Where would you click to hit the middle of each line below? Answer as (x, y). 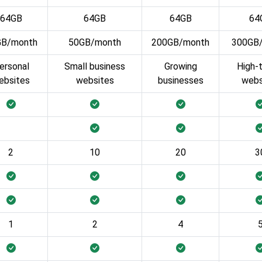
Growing (180, 66)
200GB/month (180, 42)
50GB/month (95, 42)
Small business (95, 66)
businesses (180, 80)
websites (95, 80)
